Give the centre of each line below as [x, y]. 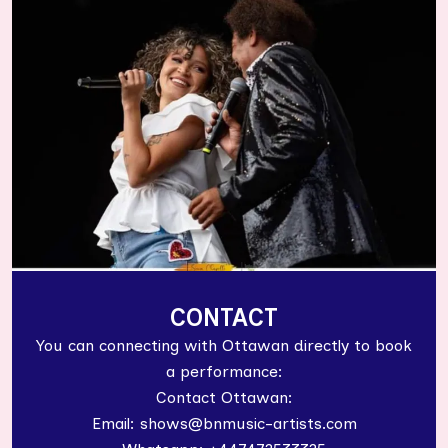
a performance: [224, 372]
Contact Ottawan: [224, 398]
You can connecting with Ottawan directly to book [224, 346]
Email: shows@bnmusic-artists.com [224, 424]
